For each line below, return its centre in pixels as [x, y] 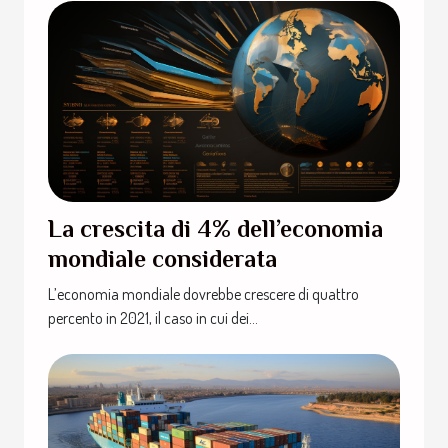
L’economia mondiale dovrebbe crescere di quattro [203, 294]
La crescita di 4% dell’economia [215, 229]
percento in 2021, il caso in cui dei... [153, 318]
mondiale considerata [162, 259]
